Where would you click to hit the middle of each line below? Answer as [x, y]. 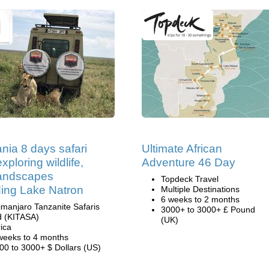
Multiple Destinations [200, 189]
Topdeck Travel [190, 179]
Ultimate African [182, 149]
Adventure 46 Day [189, 162]
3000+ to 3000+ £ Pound [208, 210]
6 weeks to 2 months [200, 199]
